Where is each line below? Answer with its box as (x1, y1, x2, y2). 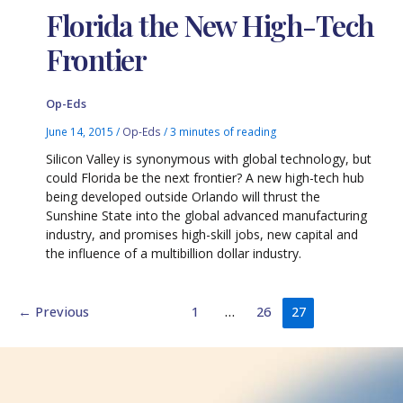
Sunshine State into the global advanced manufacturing (46, 207, 368, 225)
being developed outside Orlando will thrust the (46, 188, 321, 206)
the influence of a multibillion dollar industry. (46, 245, 302, 263)
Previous (31, 301, 89, 320)
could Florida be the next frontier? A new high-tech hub (46, 169, 365, 187)
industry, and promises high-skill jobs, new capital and (46, 226, 359, 244)
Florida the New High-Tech (46, 5, 374, 45)
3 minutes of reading (170, 123, 278, 139)
